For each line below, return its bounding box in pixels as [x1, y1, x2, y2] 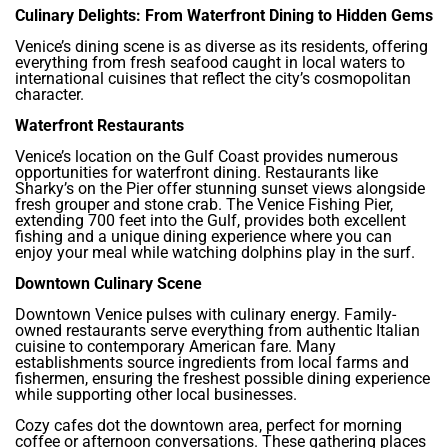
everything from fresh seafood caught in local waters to [15, 53, 405, 73]
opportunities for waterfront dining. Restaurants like [15, 163, 378, 183]
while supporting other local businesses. [15, 385, 297, 405]
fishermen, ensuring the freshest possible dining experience [15, 369, 430, 389]
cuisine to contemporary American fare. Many [15, 337, 336, 357]
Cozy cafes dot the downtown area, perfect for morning [15, 416, 402, 436]
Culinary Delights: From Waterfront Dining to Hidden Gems [15, 6, 433, 26]
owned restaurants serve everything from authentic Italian [15, 321, 420, 341]
